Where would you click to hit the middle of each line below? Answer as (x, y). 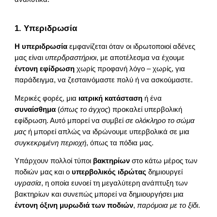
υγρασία (28, 183)
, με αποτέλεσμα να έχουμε (141, 58)
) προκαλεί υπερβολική (145, 109)
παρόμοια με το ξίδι (168, 206)
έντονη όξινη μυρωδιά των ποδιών (74, 206)
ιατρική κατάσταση (111, 98)
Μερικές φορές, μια (47, 98)
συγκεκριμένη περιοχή (51, 143)
